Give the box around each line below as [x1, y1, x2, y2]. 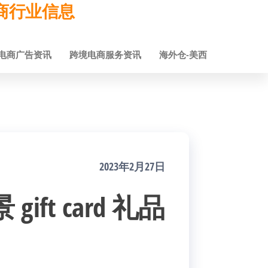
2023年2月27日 [99, 159, 165, 173]
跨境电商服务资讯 [69, 48, 141, 60]
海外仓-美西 [159, 48, 207, 60]
